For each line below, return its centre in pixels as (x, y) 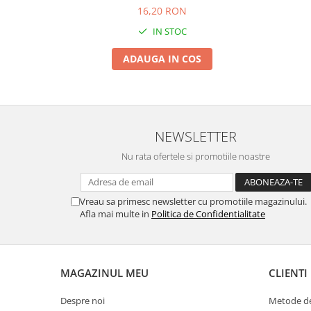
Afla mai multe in (116, 214)
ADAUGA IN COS (162, 59)
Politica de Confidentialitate (208, 214)
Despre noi (83, 301)
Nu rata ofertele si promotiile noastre (196, 156)
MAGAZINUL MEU (104, 273)
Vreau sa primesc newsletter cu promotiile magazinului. (193, 201)
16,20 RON (162, 11)
